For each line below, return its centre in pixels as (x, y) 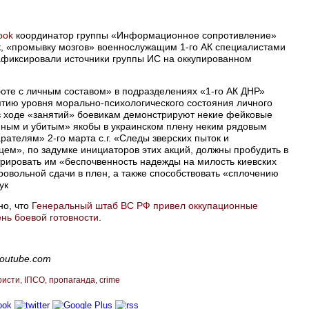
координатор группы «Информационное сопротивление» (145, 35)
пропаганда (72, 280)
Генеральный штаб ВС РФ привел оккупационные (145, 205)
